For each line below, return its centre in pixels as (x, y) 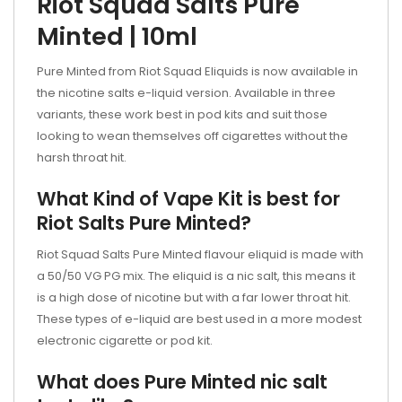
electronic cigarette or (102, 341)
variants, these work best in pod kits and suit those (182, 114)
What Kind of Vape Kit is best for (188, 199)
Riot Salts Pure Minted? (144, 223)
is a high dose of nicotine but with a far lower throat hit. (194, 297)
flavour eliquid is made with (284, 254)
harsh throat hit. (82, 157)
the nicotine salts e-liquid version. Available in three (186, 93)
